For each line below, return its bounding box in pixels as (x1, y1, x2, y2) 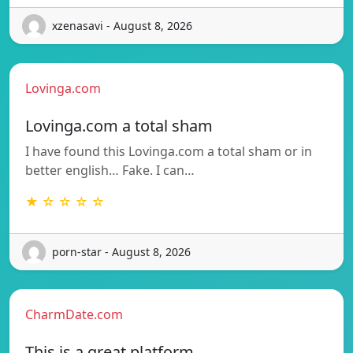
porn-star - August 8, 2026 (52, 244, 191, 260)
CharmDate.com (25, 305, 123, 323)
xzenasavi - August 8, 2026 (52, 18, 192, 34)
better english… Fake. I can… (25, 161, 195, 179)
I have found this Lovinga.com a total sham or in (25, 142, 312, 160)
